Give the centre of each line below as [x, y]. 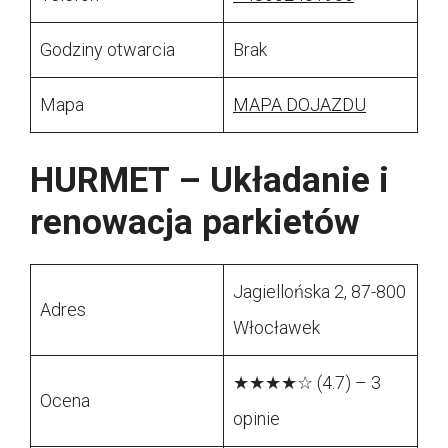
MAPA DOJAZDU [299, 105]
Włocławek [276, 328]
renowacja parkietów [195, 223]
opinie [256, 419]
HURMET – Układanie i [209, 181]
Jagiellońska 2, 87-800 [319, 292]
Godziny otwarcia [107, 50]
